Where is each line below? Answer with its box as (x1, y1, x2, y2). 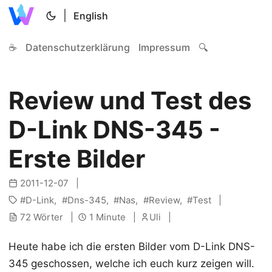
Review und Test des (8, 86, 251, 115)
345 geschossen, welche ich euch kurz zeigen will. (8, 257, 254, 270)
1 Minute (89, 211, 126, 223)
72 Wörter (20, 211, 63, 223)
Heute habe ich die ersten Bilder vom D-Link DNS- (8, 240, 255, 253)
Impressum (138, 41, 190, 53)
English (73, 10, 109, 22)
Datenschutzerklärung (25, 41, 130, 53)
